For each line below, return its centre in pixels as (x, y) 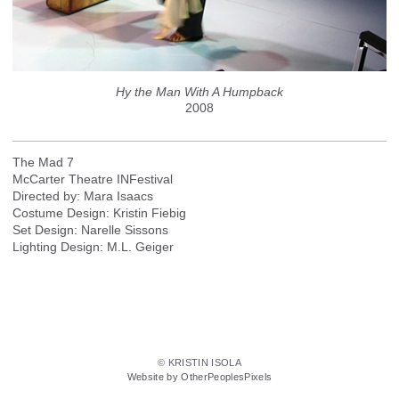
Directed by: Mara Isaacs (83, 195)
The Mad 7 (43, 162)
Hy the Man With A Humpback (199, 91)
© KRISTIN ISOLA (199, 363)
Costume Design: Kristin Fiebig (99, 212)
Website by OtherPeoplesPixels (199, 377)
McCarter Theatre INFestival (93, 179)
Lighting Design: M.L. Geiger (93, 246)
